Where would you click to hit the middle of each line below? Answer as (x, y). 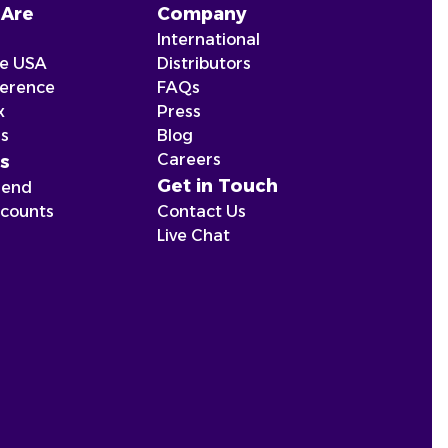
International (209, 39)
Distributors (204, 63)
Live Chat (194, 235)
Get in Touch (218, 186)
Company (202, 14)
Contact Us (202, 211)
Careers (189, 159)
